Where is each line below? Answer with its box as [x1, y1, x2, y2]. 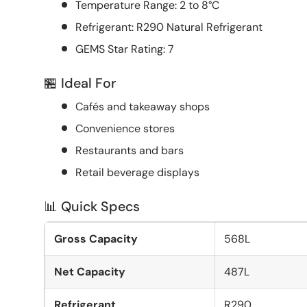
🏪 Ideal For [44, 73, 116, 92]
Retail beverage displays [75, 164, 199, 180]
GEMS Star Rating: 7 [75, 41, 174, 56]
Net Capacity [54, 264, 125, 279]
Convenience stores [75, 121, 175, 136]
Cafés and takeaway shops [75, 99, 210, 114]
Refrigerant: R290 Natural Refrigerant [75, 19, 262, 34]
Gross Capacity [54, 231, 138, 246]
